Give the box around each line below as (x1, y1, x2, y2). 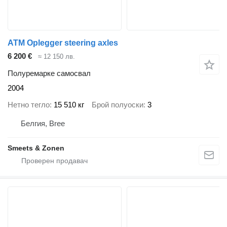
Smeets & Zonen (8, 144, 64, 153)
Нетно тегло (8, 100, 50, 109)
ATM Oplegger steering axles (8, 38, 118, 47)
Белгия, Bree (21, 119, 65, 128)
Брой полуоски (92, 100, 143, 109)
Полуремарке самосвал (8, 69, 91, 78)
